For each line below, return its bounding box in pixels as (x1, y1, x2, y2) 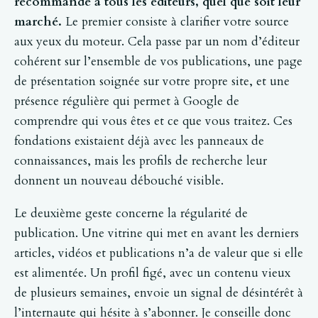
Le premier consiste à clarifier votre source (62, 13, 289, 30)
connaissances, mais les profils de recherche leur (14, 152, 267, 169)
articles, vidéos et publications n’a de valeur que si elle (14, 245, 303, 262)
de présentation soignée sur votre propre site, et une (14, 72, 290, 89)
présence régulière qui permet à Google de (14, 92, 239, 109)
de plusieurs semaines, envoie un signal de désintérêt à (14, 285, 303, 302)
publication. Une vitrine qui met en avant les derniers (14, 225, 299, 242)
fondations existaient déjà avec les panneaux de (14, 132, 264, 149)
